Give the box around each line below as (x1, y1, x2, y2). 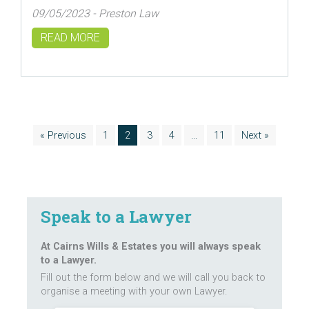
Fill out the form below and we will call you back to (41, 271, 266, 284)
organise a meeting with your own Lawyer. (41, 285, 227, 298)
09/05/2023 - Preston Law (32, 6, 159, 20)
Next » (241, 129, 269, 142)
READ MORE (41, 30, 100, 44)
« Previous (40, 129, 86, 142)
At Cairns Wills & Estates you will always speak (41, 240, 261, 253)
